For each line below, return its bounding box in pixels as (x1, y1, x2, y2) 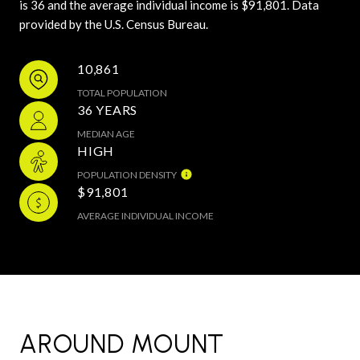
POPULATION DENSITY (77, 168, 177, 181)
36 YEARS (77, 101, 137, 117)
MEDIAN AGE (77, 127, 135, 140)
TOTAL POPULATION (77, 86, 167, 99)
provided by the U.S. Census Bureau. (19, 16, 208, 31)
